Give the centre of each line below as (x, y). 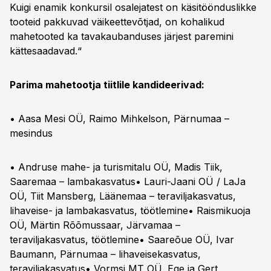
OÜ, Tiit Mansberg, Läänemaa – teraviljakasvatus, (123, 196)
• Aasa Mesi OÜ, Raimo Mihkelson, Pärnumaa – (119, 119)
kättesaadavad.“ (46, 51)
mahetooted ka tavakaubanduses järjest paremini (122, 36)
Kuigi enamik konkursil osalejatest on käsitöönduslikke (133, 7)
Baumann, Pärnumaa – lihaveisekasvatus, (105, 254)
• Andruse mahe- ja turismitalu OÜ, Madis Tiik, (116, 167)
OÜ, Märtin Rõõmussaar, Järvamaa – (95, 225)
